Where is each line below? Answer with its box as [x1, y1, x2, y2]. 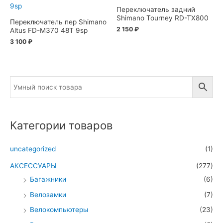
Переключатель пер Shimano [10, 17, 107, 26]
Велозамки [30, 190, 66, 199]
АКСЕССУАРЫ [10, 162, 57, 170]
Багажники [30, 175, 66, 184]
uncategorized [10, 145, 56, 153]
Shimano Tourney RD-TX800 [116, 13, 209, 22]
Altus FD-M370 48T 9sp [10, 26, 88, 34]
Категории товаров [10, 118, 112, 132]
